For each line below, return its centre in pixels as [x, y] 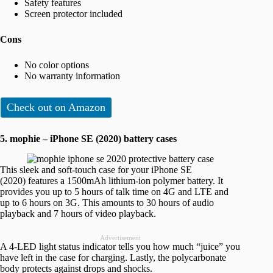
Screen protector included [73, 13]
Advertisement [120, 237]
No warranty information [72, 76]
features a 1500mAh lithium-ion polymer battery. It [124, 180]
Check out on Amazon [56, 107]
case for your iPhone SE [145, 169]
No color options [57, 65]
